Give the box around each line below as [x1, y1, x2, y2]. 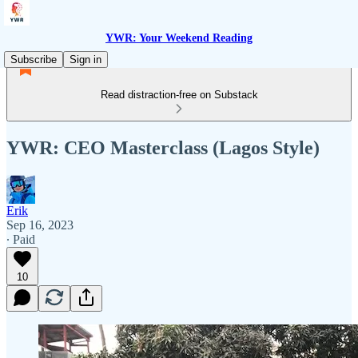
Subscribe [10, 54, 57, 66]
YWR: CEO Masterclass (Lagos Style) [6, 137, 320, 158]
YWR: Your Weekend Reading [105, 32, 253, 44]
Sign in [70, 54, 101, 66]
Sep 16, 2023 [6, 217, 74, 232]
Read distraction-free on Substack [100, 89, 258, 101]
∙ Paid [6, 232, 35, 246]
